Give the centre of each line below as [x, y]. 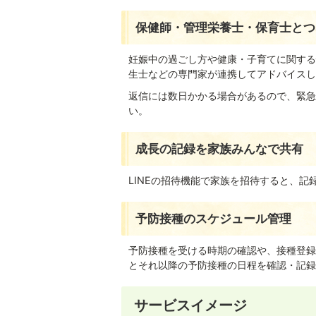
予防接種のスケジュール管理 [213, 218]
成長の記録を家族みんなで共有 [219, 148]
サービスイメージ [190, 305]
